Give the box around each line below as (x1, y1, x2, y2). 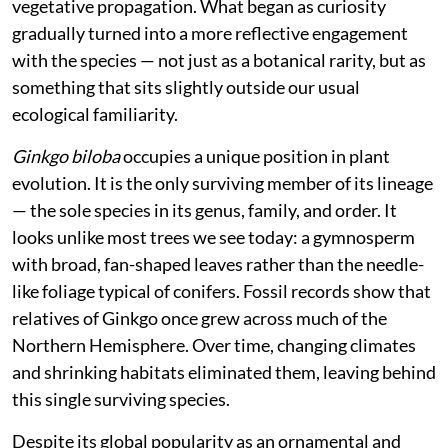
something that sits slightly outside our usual (12, 75, 360, 98)
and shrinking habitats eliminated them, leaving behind (12, 360, 436, 383)
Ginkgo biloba (12, 144, 120, 167)
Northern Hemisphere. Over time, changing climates (12, 333, 416, 356)
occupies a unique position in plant (120, 144, 390, 167)
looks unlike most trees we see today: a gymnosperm (12, 225, 415, 248)
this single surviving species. (12, 387, 230, 410)
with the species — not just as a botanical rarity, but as (12, 48, 426, 71)
